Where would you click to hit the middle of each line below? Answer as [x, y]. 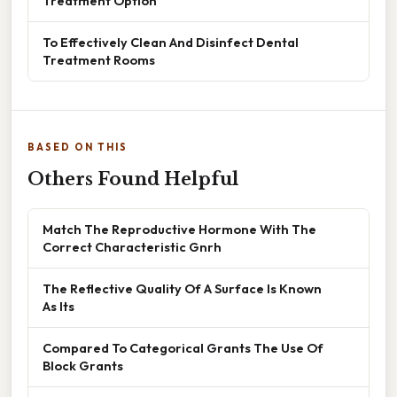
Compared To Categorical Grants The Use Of [183, 348]
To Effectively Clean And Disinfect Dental [171, 43]
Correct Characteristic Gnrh [132, 247]
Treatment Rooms [99, 60]
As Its [58, 307]
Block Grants [83, 366]
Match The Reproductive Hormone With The [179, 230]
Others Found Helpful [133, 179]
